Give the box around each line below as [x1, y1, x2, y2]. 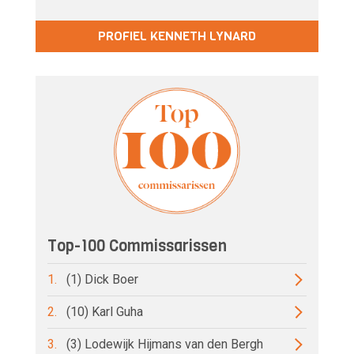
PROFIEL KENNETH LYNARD [98, 27, 256, 44]
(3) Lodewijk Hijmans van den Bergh [66, 336, 263, 352]
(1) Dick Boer [66, 271, 138, 287]
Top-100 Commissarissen [47, 235, 227, 257]
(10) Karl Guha [66, 303, 143, 319]
